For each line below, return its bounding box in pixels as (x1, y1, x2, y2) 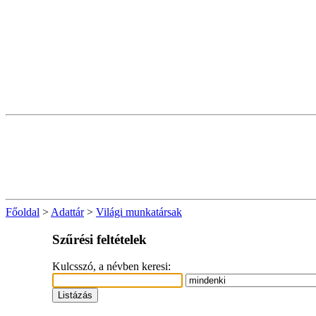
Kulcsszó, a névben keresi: (52, 260, 171, 273)
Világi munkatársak (96, 206, 182, 218)
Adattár (51, 206, 84, 218)
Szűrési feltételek (52, 231, 147, 247)
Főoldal (6, 206, 39, 218)
